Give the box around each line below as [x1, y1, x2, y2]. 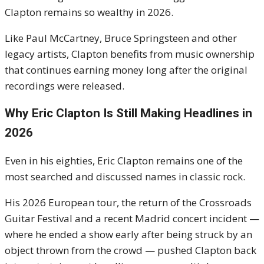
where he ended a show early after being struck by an [5, 227, 252, 242]
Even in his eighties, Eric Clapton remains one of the [5, 154, 243, 168]
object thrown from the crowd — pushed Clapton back [5, 243, 256, 258]
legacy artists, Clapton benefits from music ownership [5, 47, 255, 61]
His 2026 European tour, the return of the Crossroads [5, 196, 252, 210]
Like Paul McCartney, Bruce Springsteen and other [5, 31, 237, 45]
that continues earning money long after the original [5, 63, 247, 77]
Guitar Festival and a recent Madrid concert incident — [5, 212, 259, 226]
